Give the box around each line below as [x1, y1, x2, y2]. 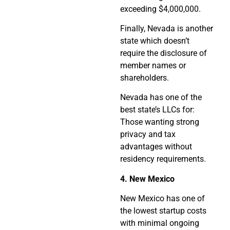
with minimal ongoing [120, 218, 199, 228]
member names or [120, 61, 186, 71]
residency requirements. [120, 154, 206, 164]
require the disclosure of [120, 48, 207, 59]
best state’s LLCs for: [120, 105, 195, 115]
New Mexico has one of [120, 194, 205, 204]
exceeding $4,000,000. [120, 4, 201, 14]
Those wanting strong [120, 117, 199, 127]
